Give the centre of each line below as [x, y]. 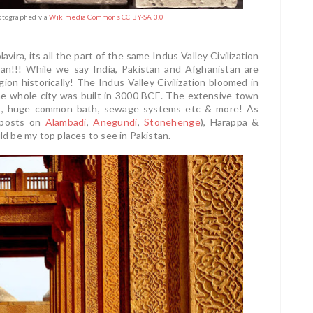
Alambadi [66, 122]
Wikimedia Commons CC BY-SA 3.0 [107, 17]
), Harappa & [230, 122]
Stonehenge [172, 122]
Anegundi [115, 122]
